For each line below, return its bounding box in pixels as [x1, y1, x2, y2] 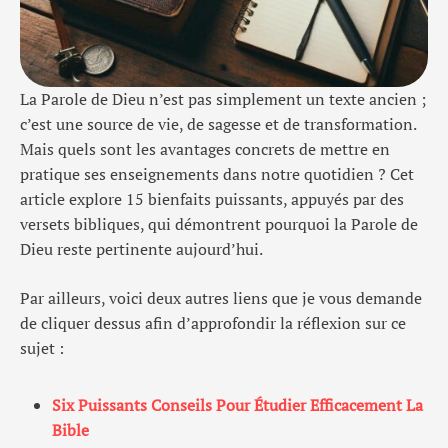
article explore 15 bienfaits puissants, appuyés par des [20, 188, 404, 210]
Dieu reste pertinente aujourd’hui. [20, 238, 263, 260]
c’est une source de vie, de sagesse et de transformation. [20, 113, 416, 135]
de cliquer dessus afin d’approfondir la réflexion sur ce [20, 312, 406, 334]
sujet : [20, 337, 64, 359]
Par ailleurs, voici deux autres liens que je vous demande [20, 287, 422, 309]
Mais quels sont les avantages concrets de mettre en [20, 138, 390, 160]
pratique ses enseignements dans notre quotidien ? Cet [20, 163, 414, 185]
